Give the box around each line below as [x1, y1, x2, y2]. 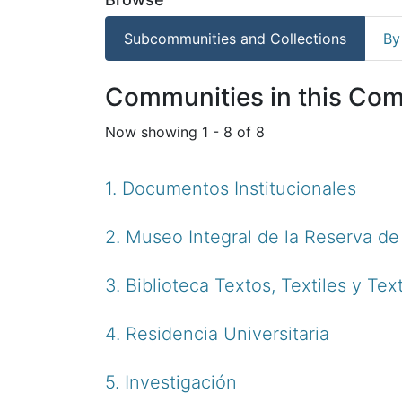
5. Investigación [105, 371, 237, 393]
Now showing [105, 122, 202, 141]
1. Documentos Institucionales [105, 177, 356, 199]
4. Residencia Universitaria [105, 322, 329, 345]
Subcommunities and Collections [124, 29, 346, 48]
